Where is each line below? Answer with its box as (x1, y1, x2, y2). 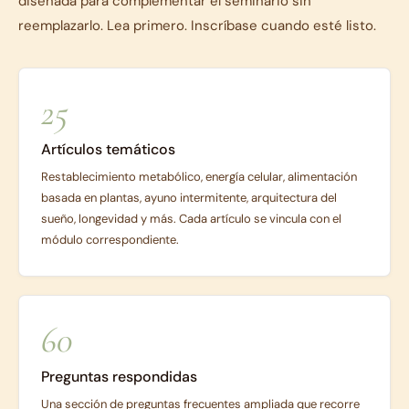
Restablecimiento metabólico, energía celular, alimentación (41, 168, 357, 184)
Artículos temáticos (41, 139, 175, 159)
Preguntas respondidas (41, 366, 197, 386)
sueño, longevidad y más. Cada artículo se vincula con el (41, 210, 341, 226)
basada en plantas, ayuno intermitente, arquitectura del (41, 189, 337, 205)
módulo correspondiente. (41, 231, 179, 247)
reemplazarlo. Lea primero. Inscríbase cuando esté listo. (18, 16, 376, 35)
